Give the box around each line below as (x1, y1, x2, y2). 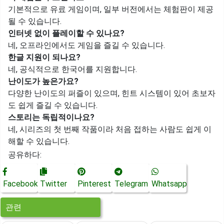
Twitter (40, 179, 67, 188)
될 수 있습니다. (8, 16, 61, 26)
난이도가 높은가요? (8, 76, 78, 86)
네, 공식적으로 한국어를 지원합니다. (8, 64, 137, 74)
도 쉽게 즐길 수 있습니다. (8, 100, 97, 110)
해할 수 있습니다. (8, 136, 69, 146)
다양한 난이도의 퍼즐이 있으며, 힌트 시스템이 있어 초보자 (8, 88, 215, 98)
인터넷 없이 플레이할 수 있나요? (8, 28, 124, 38)
